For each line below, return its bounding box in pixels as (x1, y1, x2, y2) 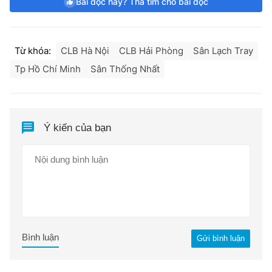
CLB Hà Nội (61, 45, 109, 57)
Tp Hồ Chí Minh (15, 63, 81, 75)
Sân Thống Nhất (90, 63, 160, 75)
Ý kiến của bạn (44, 122, 112, 134)
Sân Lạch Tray (193, 45, 253, 57)
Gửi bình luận (197, 234, 245, 243)
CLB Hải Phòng (119, 45, 183, 57)
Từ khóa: (15, 45, 51, 57)
